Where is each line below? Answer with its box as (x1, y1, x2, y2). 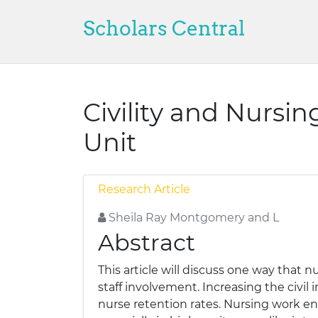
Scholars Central (83, 16, 245, 40)
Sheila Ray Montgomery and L (106, 211, 279, 224)
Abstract (98, 229, 195, 256)
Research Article (98, 182, 190, 196)
